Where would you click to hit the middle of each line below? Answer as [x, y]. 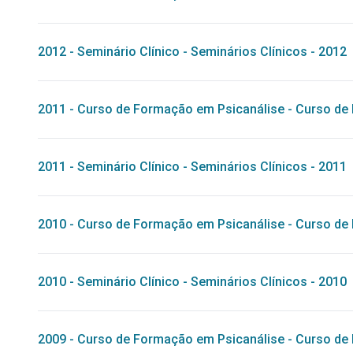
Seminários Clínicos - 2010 [269, 282]
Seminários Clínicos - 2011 [269, 167]
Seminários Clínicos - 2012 [269, 52]
